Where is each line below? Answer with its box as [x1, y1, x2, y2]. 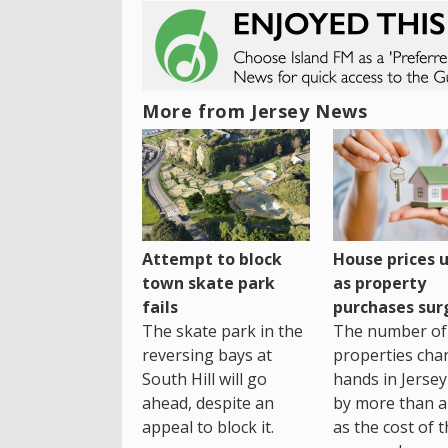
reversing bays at [142, 344, 272, 367]
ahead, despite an [142, 392, 274, 415]
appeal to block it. [142, 416, 274, 439]
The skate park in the [142, 320, 303, 343]
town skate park [142, 272, 275, 295]
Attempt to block [142, 248, 282, 271]
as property [332, 272, 426, 295]
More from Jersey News [142, 99, 368, 124]
